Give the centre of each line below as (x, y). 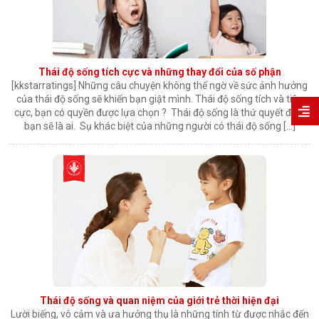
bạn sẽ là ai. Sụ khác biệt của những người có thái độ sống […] (159, 126)
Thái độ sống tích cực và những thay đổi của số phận (159, 72)
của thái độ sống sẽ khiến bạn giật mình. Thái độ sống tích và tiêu (159, 99)
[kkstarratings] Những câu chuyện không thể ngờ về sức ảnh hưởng (159, 86)
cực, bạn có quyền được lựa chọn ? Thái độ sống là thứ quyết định (159, 113)
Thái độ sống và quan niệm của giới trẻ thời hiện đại (159, 301)
